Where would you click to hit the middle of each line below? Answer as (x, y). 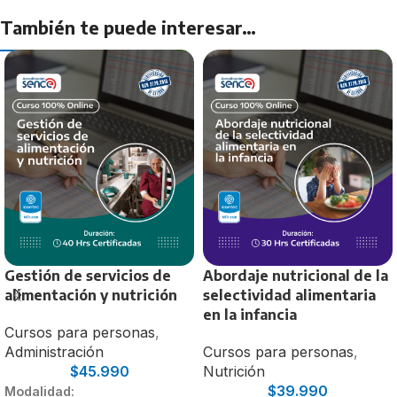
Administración (54, 352)
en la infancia (250, 315)
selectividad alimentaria (289, 296)
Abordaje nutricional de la (296, 276)
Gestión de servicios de (88, 276)
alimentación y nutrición (91, 296)
